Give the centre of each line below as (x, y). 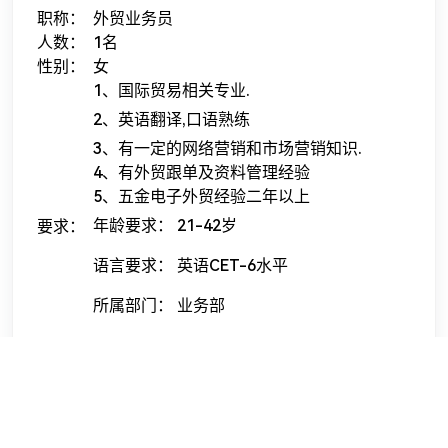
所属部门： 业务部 (159, 306)
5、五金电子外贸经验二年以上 (201, 197)
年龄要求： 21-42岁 (165, 226)
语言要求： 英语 (151, 266)
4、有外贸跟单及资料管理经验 (201, 173)
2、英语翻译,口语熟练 (171, 120)
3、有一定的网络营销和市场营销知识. (227, 149)
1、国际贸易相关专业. (171, 91)
